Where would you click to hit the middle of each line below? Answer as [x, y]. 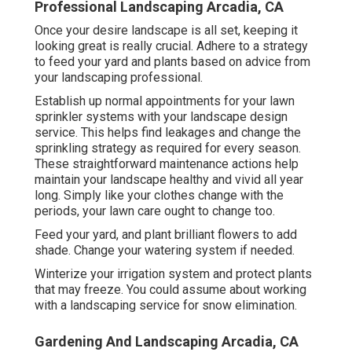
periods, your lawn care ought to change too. [155, 211]
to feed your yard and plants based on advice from [172, 62]
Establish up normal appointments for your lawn [165, 101]
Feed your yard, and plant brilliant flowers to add [166, 235]
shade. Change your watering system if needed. [165, 251]
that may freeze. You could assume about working [170, 290]
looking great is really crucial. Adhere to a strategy [171, 46]
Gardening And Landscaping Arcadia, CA [167, 342]
